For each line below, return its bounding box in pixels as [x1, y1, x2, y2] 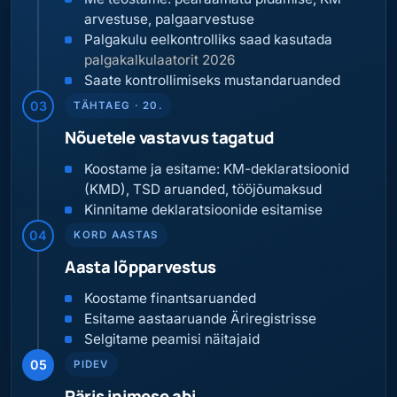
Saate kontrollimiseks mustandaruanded [84, 71, 341, 89]
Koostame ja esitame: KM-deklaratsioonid [84, 160, 350, 178]
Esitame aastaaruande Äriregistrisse [84, 310, 317, 328]
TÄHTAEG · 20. [74, 98, 163, 112]
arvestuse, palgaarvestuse [84, 10, 255, 27]
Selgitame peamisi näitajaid [84, 331, 261, 348]
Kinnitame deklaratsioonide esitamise [84, 201, 323, 219]
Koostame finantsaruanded [84, 290, 257, 307]
